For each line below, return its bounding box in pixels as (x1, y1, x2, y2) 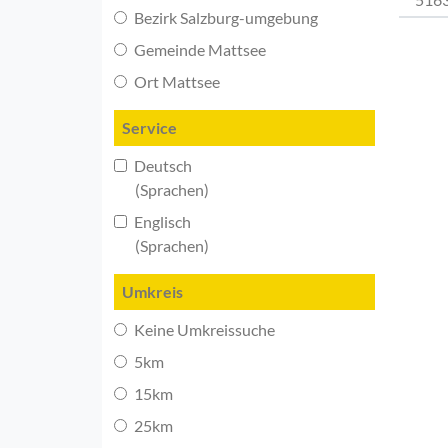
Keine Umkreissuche (131, 319, 275, 339)
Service (122, 117, 177, 137)
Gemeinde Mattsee (131, 39, 266, 59)
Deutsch (131, 155, 192, 175)
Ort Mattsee (131, 71, 220, 91)
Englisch (131, 211, 191, 231)
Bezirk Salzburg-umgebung (131, 7, 318, 27)
